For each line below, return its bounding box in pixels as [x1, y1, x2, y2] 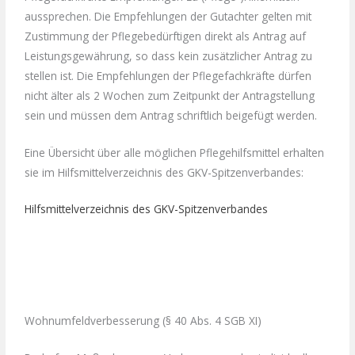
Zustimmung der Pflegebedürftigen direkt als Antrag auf [25, 28, 307, 44]
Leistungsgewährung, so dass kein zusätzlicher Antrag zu [25, 48, 313, 63]
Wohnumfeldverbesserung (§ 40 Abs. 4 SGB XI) [25, 313, 262, 329]
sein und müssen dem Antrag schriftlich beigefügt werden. [25, 107, 318, 123]
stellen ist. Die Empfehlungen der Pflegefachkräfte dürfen [25, 67, 312, 83]
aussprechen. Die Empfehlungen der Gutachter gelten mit [25, 8, 312, 24]
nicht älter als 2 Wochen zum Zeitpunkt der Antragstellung [25, 87, 315, 103]
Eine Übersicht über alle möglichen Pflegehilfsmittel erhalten [25, 144, 325, 160]
